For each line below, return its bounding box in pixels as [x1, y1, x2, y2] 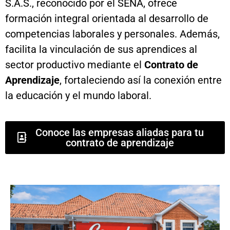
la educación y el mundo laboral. [5, 89, 151, 102]
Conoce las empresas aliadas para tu [35, 126, 204, 139]
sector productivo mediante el [5, 58, 144, 71]
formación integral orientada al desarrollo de [5, 12, 208, 25]
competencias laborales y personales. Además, [5, 27, 220, 40]
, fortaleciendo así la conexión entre [60, 73, 222, 86]
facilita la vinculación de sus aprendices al [5, 43, 197, 55]
